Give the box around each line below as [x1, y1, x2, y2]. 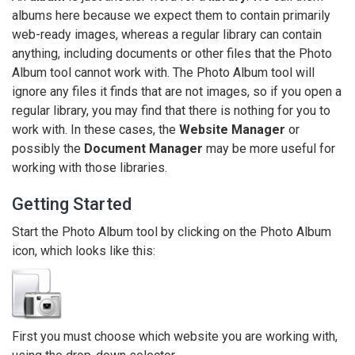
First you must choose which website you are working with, [12, 329, 338, 344]
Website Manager [179, 122, 285, 137]
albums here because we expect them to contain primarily [12, 8, 330, 23]
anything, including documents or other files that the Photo [12, 46, 332, 61]
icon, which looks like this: [12, 243, 155, 258]
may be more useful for [203, 141, 335, 156]
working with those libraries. [12, 160, 167, 175]
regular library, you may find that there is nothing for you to [12, 103, 330, 118]
